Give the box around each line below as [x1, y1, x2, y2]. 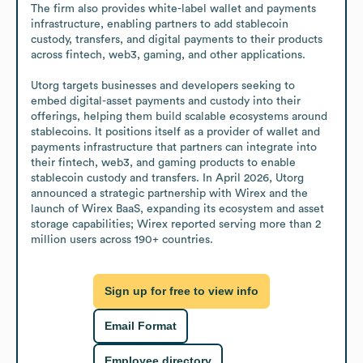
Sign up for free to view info [105, 284, 258, 298]
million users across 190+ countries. [31, 233, 213, 246]
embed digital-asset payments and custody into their [31, 95, 301, 107]
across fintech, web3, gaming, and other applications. [31, 49, 305, 61]
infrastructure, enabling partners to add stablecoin [31, 18, 288, 30]
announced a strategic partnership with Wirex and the [31, 187, 308, 199]
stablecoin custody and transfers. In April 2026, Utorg [31, 172, 304, 184]
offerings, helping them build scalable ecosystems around [31, 110, 327, 122]
